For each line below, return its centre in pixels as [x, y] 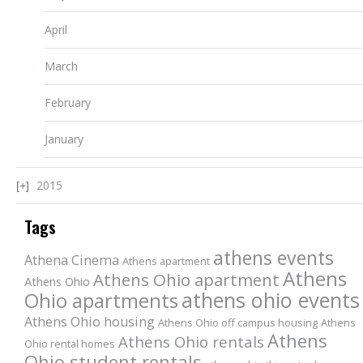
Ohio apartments [101, 300]
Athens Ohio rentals [191, 342]
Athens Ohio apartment [186, 280]
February [67, 102]
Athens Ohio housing [89, 322]
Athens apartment [166, 261]
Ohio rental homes [69, 344]
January [64, 139]
